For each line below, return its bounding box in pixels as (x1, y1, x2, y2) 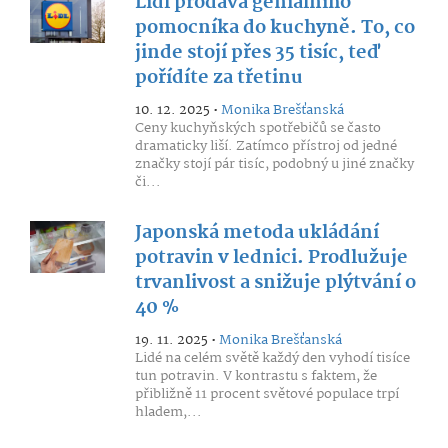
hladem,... (134, 401, 202, 423)
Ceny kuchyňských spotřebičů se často (134, 117, 381, 139)
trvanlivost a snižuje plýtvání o (134, 268, 416, 298)
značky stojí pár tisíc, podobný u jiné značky (134, 153, 414, 175)
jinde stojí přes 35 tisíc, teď (134, 38, 380, 68)
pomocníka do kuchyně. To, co (134, 13, 415, 43)
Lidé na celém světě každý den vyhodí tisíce (134, 347, 410, 369)
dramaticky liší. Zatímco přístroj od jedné (134, 135, 397, 157)
